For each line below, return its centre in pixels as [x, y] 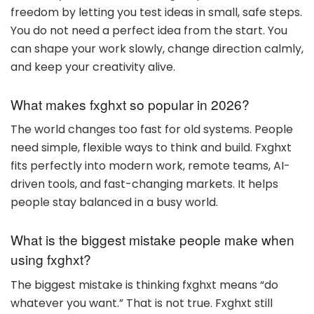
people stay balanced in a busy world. [114, 203]
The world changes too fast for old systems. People [152, 130]
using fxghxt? [51, 259]
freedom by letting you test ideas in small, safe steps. [156, 13]
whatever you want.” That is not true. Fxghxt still [142, 303]
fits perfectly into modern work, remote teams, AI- [150, 166]
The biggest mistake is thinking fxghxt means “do [144, 285]
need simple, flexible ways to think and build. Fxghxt [151, 148]
